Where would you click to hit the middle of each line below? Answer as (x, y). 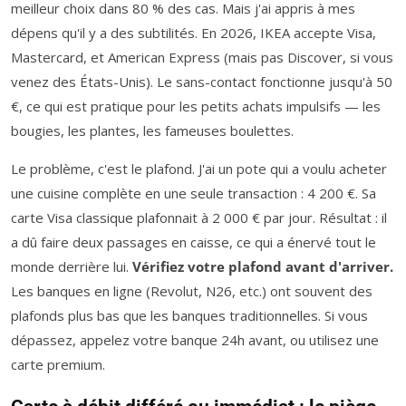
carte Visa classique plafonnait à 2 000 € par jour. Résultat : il (199, 217)
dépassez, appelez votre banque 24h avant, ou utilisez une (195, 339)
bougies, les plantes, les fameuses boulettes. (152, 130)
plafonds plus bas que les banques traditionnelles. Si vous (189, 315)
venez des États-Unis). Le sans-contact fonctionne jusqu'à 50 (202, 81)
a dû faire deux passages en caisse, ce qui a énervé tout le (193, 242)
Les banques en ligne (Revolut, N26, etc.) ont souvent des (192, 290)
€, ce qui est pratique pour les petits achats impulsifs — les (196, 106)
